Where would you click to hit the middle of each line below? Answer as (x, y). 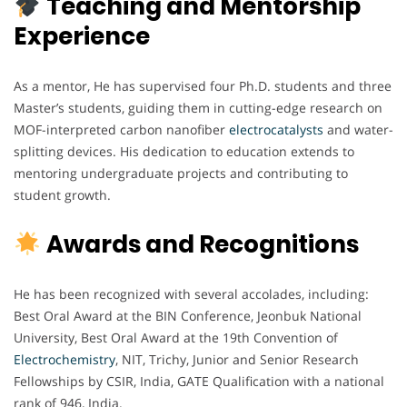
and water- (358, 130)
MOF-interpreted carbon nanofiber (121, 130)
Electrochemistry (65, 360)
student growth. (62, 195)
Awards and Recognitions (202, 245)
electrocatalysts (276, 130)
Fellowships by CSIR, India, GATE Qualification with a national (199, 382)
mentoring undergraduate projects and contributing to (181, 174)
